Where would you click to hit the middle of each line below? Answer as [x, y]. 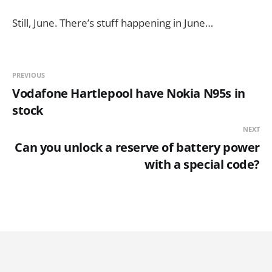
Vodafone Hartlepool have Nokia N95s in [129, 93]
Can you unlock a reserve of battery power [137, 148]
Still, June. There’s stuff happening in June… [113, 23]
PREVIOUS [29, 75]
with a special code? [202, 165]
